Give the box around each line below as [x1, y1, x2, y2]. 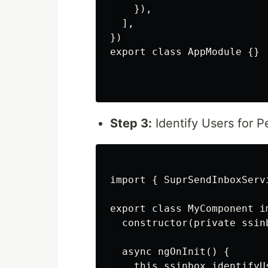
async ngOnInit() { [110, 246, 230, 258]
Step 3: [110, 116, 152, 131]
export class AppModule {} [110, 46, 260, 58]
